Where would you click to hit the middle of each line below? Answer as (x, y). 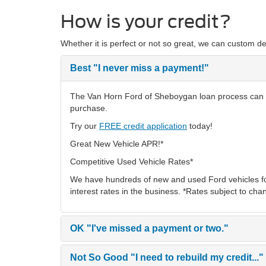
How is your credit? (146, 21)
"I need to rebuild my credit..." (196, 257)
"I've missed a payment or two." (156, 228)
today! (200, 126)
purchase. (89, 108)
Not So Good (99, 257)
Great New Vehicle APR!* (117, 144)
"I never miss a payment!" (150, 68)
